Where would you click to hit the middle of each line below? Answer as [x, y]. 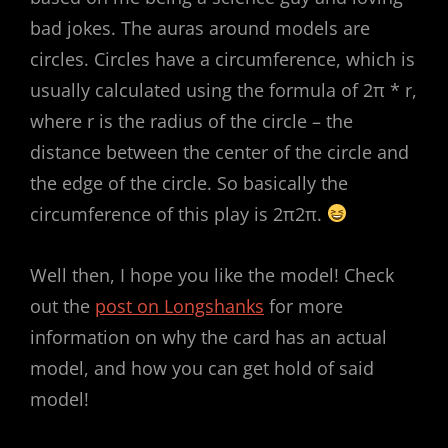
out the [62, 305]
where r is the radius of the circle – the [191, 120]
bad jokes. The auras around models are [200, 27]
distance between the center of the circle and [219, 151]
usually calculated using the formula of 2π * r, [223, 89]
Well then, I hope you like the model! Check [212, 274]
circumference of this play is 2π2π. [178, 213]
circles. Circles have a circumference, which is [222, 58]
